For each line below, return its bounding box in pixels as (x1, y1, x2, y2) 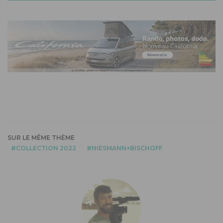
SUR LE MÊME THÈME (7, 133, 75, 141)
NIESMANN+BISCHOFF (92, 144, 162, 152)
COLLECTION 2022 (16, 144, 76, 152)
